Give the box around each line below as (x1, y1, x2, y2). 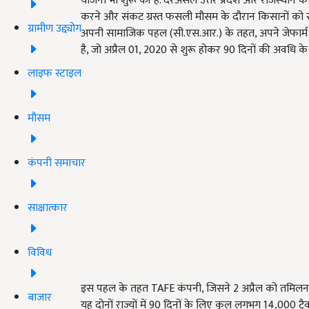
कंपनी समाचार (28, 153, 86, 172)
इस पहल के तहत (81, 279, 151, 298)
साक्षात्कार (28, 198, 68, 217)
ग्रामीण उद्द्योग (28, 19, 81, 38)
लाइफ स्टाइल (28, 63, 81, 83)
